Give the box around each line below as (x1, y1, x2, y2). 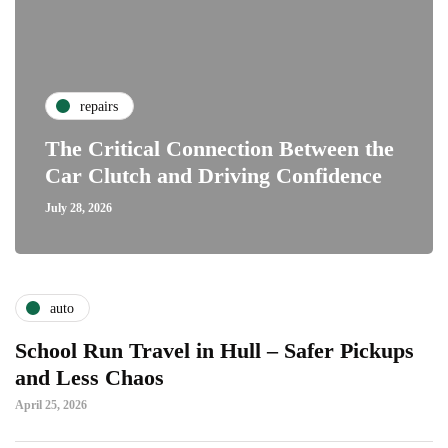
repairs (80, 98, 118, 114)
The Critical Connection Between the (45, 136, 394, 161)
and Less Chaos (15, 365, 164, 390)
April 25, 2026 (15, 398, 87, 412)
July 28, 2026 (45, 201, 112, 215)
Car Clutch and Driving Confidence (45, 163, 382, 188)
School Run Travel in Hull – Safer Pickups (15, 338, 414, 363)
